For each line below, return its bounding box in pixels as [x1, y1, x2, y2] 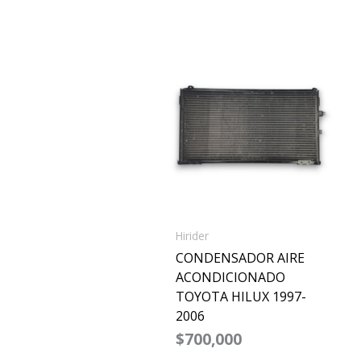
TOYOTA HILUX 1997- [175, 287, 306, 305]
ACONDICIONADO [175, 268, 285, 286]
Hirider [175, 227, 209, 243]
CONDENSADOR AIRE [175, 248, 305, 267]
